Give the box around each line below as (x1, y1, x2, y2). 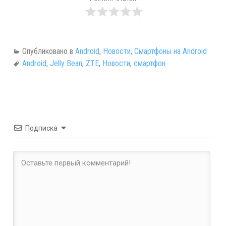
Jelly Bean (50, 59, 82, 68)
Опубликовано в (22, 46, 75, 56)
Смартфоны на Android (134, 46, 207, 56)
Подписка (25, 124, 58, 132)
